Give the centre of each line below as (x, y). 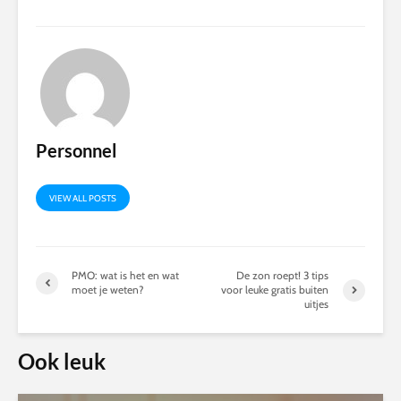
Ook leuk (62, 362)
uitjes (317, 304)
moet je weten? (108, 290)
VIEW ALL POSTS (83, 199)
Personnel (76, 151)
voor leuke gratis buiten (275, 290)
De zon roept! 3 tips (283, 276)
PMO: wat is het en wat (125, 276)
